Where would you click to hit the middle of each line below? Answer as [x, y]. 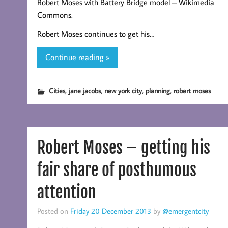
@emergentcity [185, 211]
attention [66, 193]
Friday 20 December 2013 [110, 211]
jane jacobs [84, 91]
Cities [57, 91]
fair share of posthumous [117, 170]
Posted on [53, 211]
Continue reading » [77, 57]
